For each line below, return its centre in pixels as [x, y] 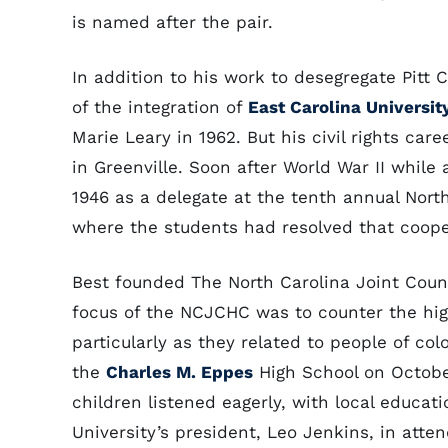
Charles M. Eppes [179, 372]
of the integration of [160, 107]
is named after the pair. [172, 22]
